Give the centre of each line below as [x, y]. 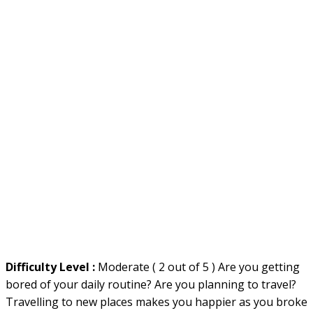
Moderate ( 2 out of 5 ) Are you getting [199, 267]
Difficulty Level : [52, 267]
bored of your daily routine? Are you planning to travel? [151, 284]
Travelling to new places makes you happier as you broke [156, 302]
